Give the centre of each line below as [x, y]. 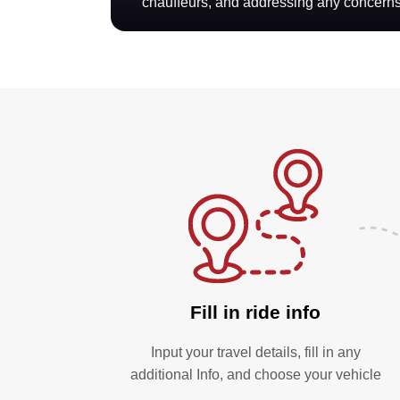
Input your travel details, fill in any [255, 353]
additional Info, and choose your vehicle [255, 375]
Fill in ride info [255, 312]
